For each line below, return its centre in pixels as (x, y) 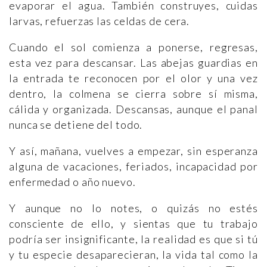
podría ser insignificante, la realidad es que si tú (133, 239)
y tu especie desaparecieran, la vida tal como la (133, 254)
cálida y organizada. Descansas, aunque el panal (133, 109)
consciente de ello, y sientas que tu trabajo (133, 223)
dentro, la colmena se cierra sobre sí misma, (133, 94)
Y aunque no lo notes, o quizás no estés (133, 208)
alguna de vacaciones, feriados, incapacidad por (133, 166)
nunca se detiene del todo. (76, 125)
